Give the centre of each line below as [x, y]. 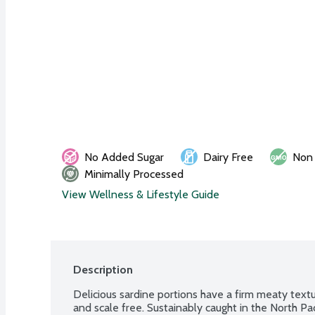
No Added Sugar [124, 157]
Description [103, 269]
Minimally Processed [134, 174]
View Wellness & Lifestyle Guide [141, 194]
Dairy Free [228, 157]
